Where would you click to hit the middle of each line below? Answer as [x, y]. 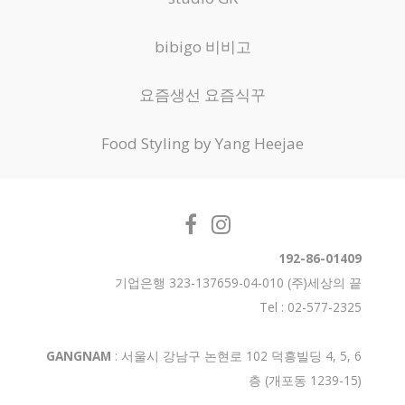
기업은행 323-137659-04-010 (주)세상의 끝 [238, 283]
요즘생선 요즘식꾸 [202, 95]
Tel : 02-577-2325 [311, 307]
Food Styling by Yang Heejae [202, 143]
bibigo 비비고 [202, 46]
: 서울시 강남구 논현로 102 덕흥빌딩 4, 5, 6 [236, 356]
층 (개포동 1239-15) [305, 381]
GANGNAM [79, 356]
